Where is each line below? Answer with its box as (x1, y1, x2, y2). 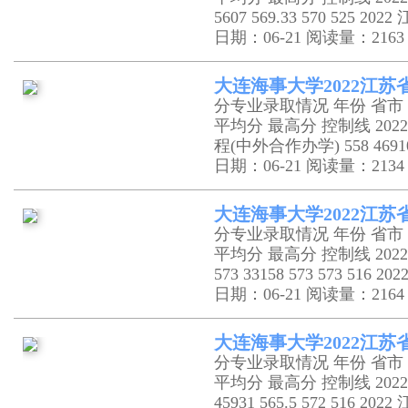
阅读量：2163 (306, 28, 404, 46)
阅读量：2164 (306, 285, 404, 303)
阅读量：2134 (306, 157, 404, 175)
